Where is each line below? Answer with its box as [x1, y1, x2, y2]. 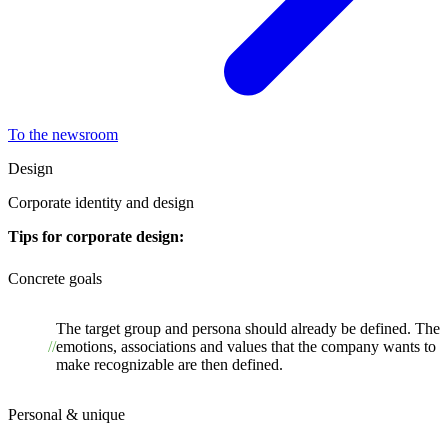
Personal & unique [8, 405, 125, 423]
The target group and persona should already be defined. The [56, 319, 440, 337]
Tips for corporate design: [8, 227, 184, 245]
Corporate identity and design [8, 193, 194, 211]
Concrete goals [8, 269, 102, 287]
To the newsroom [8, 125, 118, 143]
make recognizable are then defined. [56, 355, 283, 373]
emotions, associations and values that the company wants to [56, 337, 436, 355]
